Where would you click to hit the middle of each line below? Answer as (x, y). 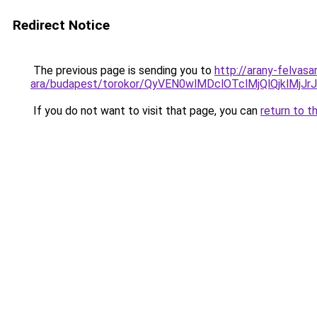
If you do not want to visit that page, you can (145, 111)
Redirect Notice (61, 25)
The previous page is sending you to (122, 70)
